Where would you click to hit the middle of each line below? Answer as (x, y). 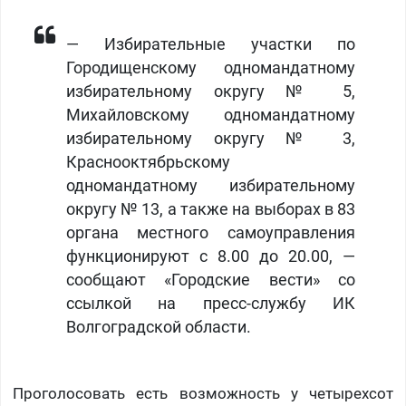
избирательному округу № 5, (211, 92)
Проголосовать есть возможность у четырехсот (203, 394)
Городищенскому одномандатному (211, 68)
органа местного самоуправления (211, 233)
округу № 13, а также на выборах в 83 (211, 210)
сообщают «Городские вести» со (211, 280)
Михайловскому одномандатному (211, 116)
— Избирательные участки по (211, 45)
